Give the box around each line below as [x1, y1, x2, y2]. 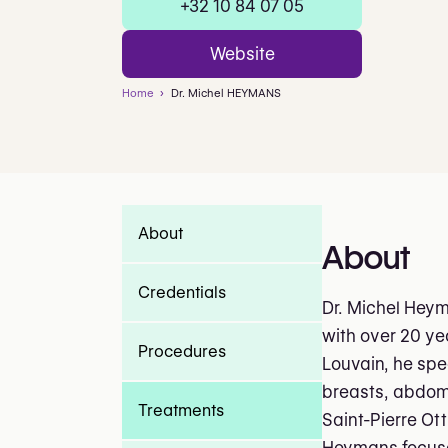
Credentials [138, 283, 226, 303]
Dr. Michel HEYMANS [170, 86, 281, 101]
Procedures [138, 342, 226, 362]
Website [209, 43, 275, 64]
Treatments [138, 401, 224, 421]
